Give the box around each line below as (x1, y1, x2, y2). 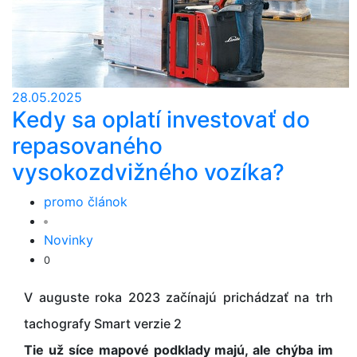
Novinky (44, 232, 93, 248)
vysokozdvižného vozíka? (12, 159, 284, 186)
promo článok (44, 194, 127, 210)
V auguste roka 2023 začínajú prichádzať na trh (24, 289, 333, 305)
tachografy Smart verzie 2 (24, 316, 182, 331)
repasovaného (12, 132, 163, 159)
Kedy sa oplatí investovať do (12, 106, 310, 133)
